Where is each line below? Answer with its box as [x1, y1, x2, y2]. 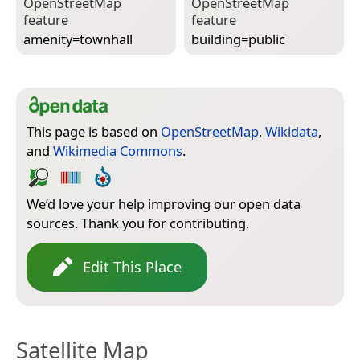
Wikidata [265, 121, 318, 141]
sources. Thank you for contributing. [27, 213, 249, 232]
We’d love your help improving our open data [27, 194, 301, 213]
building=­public [191, 30, 285, 49]
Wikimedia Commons [53, 141, 182, 160]
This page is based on [27, 121, 161, 141]
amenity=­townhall [23, 30, 133, 49]
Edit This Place [83, 256, 182, 276]
